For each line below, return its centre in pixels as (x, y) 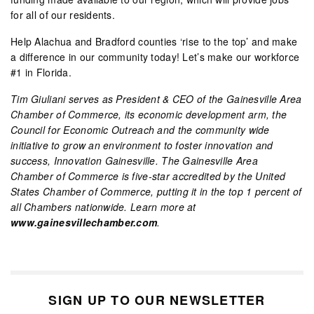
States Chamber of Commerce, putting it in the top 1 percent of (156, 191)
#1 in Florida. (41, 72)
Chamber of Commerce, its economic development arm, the (149, 114)
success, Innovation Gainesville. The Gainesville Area (134, 160)
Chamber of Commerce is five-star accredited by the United (148, 176)
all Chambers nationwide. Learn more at (103, 206)
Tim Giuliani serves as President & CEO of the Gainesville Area (156, 98)
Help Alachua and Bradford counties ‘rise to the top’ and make (154, 41)
